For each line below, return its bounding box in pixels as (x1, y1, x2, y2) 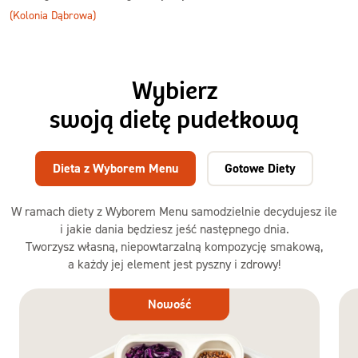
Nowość (148, 296, 191, 312)
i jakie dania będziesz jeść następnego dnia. (59, 221, 289, 237)
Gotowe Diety (225, 160, 296, 177)
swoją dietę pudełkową (50, 105, 299, 136)
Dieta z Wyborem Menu (53, 160, 178, 177)
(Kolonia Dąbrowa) (10, 8, 96, 22)
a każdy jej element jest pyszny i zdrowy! (68, 256, 280, 272)
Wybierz (131, 76, 217, 107)
